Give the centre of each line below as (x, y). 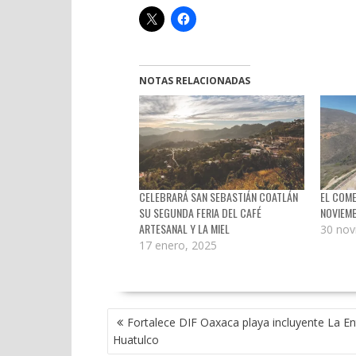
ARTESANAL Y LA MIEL (184, 229)
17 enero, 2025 (178, 246)
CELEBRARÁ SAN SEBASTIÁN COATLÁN (218, 197)
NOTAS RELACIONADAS (194, 81)
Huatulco (135, 340)
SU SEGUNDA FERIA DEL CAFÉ (200, 213)
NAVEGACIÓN (143, 317)
